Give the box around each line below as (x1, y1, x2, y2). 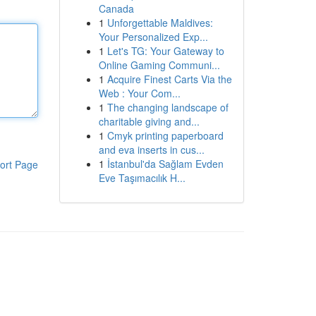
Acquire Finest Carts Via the (107, 72, 232, 86)
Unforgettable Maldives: (107, 16, 213, 30)
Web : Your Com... (98, 86, 181, 100)
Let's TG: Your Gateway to (107, 44, 224, 58)
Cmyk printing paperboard (107, 128, 224, 142)
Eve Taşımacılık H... (98, 171, 186, 185)
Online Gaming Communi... (98, 58, 220, 72)
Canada (98, 1, 134, 16)
